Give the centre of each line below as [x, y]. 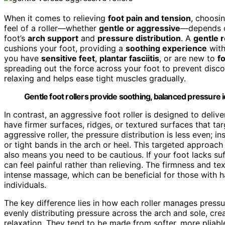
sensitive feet [68, 58]
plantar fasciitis [129, 58]
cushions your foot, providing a [65, 48]
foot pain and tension [149, 18]
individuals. [25, 185]
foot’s [16, 38]
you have [23, 58]
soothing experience [166, 48]
